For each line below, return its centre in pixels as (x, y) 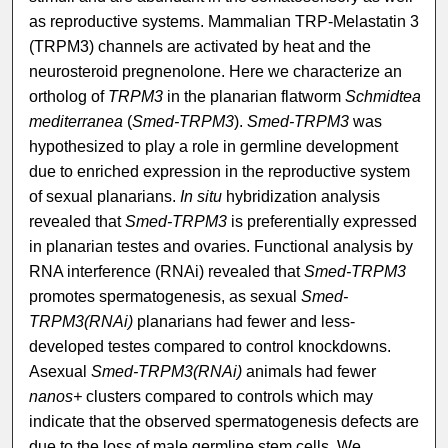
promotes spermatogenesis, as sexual (165, 297)
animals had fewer (309, 372)
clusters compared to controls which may (228, 397)
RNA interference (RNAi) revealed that (167, 272)
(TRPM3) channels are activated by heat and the (200, 47)
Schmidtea (383, 97)
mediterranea (78, 122)
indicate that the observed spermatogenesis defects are (224, 422)
